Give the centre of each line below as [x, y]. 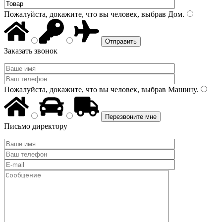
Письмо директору [36, 126]
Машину [181, 89]
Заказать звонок [31, 51]
